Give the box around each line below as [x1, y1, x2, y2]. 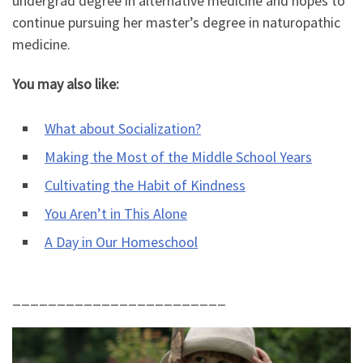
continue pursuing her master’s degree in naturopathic [12, 12, 340, 32]
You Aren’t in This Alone [45, 204, 187, 224]
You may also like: [12, 75, 119, 94]
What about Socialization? [45, 119, 201, 139]
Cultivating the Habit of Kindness [45, 176, 246, 195]
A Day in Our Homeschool [45, 233, 198, 252]
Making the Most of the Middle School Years [45, 147, 312, 167]
